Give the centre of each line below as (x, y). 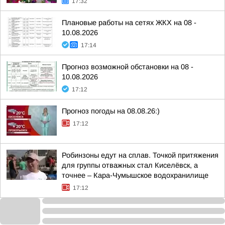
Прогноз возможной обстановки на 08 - (128, 67)
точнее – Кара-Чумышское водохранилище (135, 175)
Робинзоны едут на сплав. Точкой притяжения (140, 155)
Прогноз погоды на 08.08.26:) (111, 111)
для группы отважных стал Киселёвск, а (130, 165)
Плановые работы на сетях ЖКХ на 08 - (129, 23)
